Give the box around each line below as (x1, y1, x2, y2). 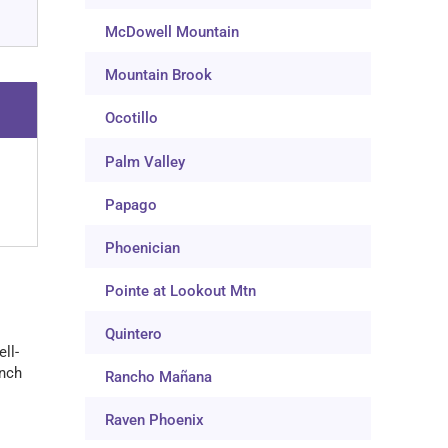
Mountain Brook (105, 66, 213, 85)
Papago (105, 195, 158, 214)
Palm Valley (105, 152, 186, 171)
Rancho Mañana (105, 368, 213, 387)
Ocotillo (105, 109, 159, 128)
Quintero (105, 325, 163, 344)
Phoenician (105, 238, 181, 257)
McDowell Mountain (105, 23, 240, 42)
